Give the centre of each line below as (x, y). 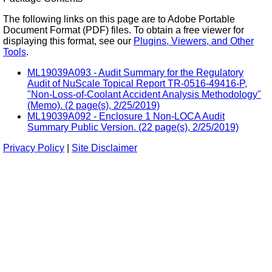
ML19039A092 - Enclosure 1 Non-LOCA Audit (126, 116)
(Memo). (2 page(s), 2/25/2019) (93, 105)
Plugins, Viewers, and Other (194, 41)
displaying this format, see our (68, 41)
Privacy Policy (34, 148)
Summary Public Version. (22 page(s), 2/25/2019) (133, 127)
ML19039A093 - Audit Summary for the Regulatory (135, 72)
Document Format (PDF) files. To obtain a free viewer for (124, 30)
